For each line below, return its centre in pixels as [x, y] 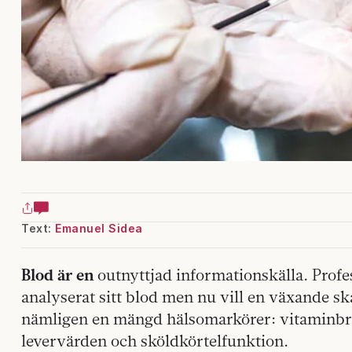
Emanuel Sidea [99, 228]
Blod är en [57, 275]
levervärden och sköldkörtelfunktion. [155, 341]
